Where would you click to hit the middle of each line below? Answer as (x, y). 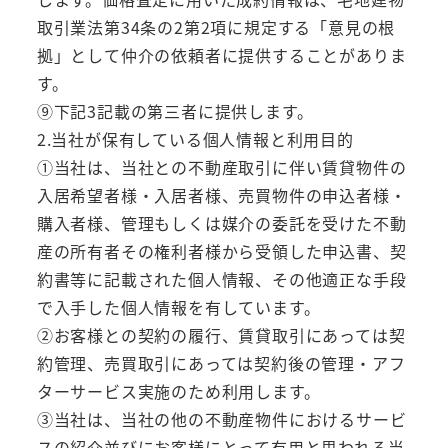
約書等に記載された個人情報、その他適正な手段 (221, 278)
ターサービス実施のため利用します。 (178, 390)
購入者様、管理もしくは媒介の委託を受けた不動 (221, 222)
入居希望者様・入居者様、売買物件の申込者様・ (221, 194)
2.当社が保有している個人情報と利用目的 (195, 138)
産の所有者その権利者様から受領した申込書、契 (221, 250)
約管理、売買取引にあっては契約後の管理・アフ (221, 362)
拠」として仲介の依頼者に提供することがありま (221, 54)
